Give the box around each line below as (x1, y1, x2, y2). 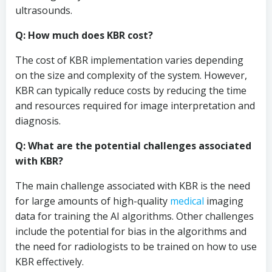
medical (170, 194, 204, 208)
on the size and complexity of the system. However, (15, 69, 247, 82)
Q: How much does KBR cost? (15, 29, 153, 42)
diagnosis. (15, 114, 61, 127)
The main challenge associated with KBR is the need (15, 179, 250, 192)
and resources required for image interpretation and (15, 99, 255, 112)
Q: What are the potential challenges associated (15, 139, 251, 152)
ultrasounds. (15, 4, 72, 17)
